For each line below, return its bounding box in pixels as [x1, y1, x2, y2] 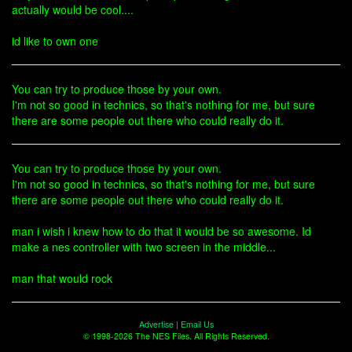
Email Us [180, 318, 214, 330]
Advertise [138, 318, 174, 330]
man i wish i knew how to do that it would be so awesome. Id [12, 223, 311, 239]
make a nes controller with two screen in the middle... [12, 239, 276, 255]
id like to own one [12, 33, 98, 49]
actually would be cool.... [12, 2, 134, 17]
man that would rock [12, 270, 112, 286]
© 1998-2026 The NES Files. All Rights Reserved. [82, 330, 269, 342]
